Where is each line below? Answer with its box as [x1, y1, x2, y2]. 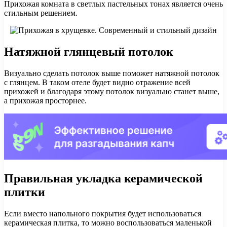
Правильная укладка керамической [4, 172, 203, 185]
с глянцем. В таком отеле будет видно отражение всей [4, 78, 191, 87]
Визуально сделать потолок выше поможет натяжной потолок [4, 69, 219, 78]
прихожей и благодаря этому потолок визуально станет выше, [4, 87, 219, 96]
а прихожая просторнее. [4, 96, 87, 105]
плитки [4, 185, 45, 199]
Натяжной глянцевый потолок [4, 45, 173, 59]
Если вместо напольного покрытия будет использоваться [4, 209, 201, 218]
